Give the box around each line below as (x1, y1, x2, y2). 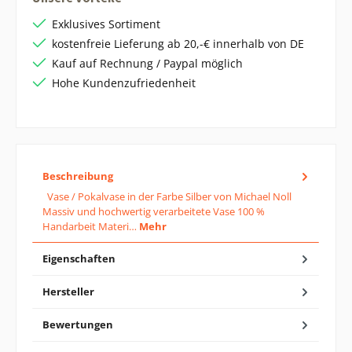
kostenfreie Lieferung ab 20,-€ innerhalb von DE (52, 36, 304, 51)
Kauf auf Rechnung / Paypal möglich (52, 56, 243, 71)
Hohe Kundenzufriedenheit (52, 75, 196, 90)
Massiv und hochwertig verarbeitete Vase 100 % (42, 203, 265, 218)
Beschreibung (42, 168, 113, 183)
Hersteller (42, 284, 94, 299)
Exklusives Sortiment (52, 16, 160, 31)
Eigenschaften (42, 251, 115, 266)
